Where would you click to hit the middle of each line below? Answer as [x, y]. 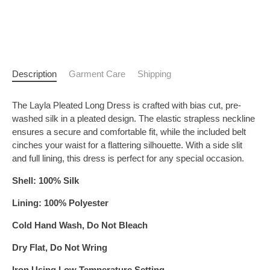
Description [34, 74]
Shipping [154, 74]
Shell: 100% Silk [46, 180]
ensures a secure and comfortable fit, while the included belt [129, 131]
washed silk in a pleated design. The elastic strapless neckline [133, 118]
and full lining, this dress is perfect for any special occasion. [128, 158]
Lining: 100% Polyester [60, 202]
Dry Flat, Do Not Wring [60, 247]
